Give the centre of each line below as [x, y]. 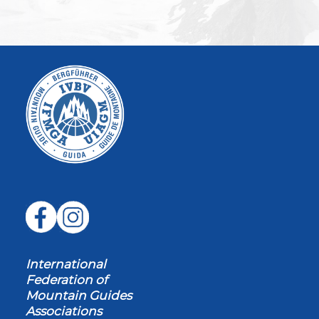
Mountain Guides [79, 295]
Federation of [67, 279]
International [66, 263]
